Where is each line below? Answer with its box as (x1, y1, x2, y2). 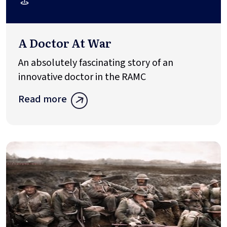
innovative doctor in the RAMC (18, 70, 148, 85)
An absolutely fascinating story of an (18, 56, 173, 70)
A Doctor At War (18, 34, 111, 52)
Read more (18, 92, 67, 107)
